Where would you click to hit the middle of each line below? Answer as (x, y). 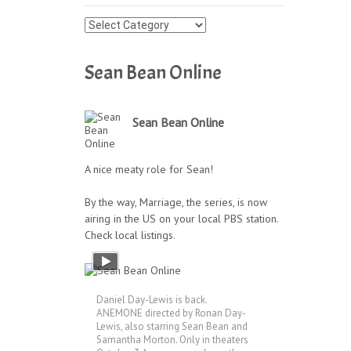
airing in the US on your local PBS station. (181, 219)
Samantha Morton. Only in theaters (172, 340)
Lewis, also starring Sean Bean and (172, 326)
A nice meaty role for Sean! (149, 169)
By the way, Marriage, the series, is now (176, 202)
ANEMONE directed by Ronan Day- (171, 313)
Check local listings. (130, 235)
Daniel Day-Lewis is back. (152, 300)
